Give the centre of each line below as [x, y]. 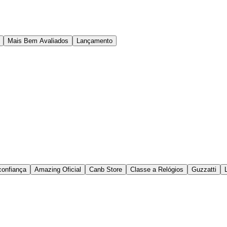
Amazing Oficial [58, 170]
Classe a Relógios [157, 170]
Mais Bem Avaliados [38, 41]
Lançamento [94, 41]
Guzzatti [204, 170]
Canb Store [106, 170]
